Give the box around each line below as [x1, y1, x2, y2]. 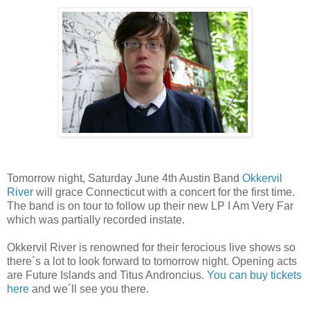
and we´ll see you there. [29, 282, 149, 295]
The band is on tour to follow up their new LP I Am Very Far [7, 199, 293, 212]
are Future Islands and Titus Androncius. [7, 268, 207, 281]
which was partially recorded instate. [7, 213, 185, 226]
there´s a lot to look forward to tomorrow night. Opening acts [7, 255, 297, 267]
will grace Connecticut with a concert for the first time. [33, 185, 295, 198]
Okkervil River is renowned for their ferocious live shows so [7, 241, 295, 253]
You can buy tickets [207, 268, 302, 281]
